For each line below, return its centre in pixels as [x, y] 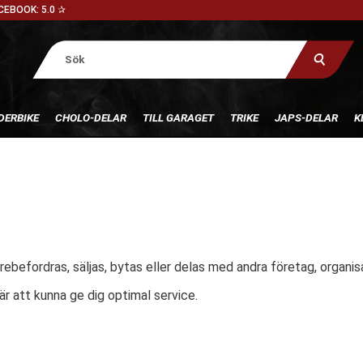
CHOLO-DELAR [90, 117]
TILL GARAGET [178, 117]
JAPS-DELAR [306, 117]
